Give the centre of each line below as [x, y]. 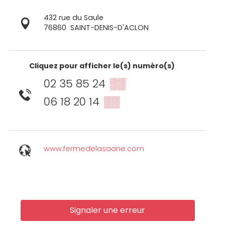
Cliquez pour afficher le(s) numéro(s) [102, 66]
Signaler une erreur [108, 210]
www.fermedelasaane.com [94, 149]
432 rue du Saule [73, 18]
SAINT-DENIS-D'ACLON [109, 28]
